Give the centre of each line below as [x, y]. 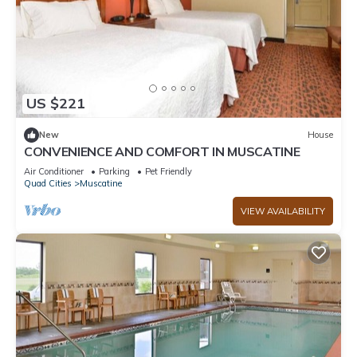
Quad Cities [48, 183]
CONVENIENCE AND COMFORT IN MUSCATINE [162, 151]
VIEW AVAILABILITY [283, 211]
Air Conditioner [54, 171]
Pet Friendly [169, 171]
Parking [114, 171]
